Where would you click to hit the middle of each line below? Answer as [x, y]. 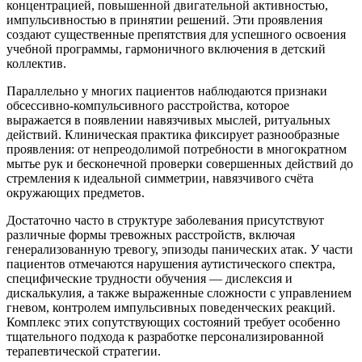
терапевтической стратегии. [84, 351]
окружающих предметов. [76, 193]
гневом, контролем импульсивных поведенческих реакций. [171, 308]
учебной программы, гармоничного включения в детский [166, 49]
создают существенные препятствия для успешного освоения [176, 35]
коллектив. [36, 64]
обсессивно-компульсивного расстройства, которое [148, 106]
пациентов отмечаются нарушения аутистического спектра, [171, 264]
